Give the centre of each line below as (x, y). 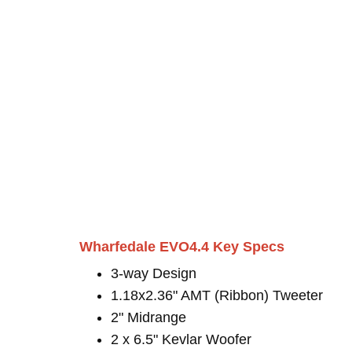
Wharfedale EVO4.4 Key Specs (182, 247)
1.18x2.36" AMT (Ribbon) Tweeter (217, 295)
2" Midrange (148, 317)
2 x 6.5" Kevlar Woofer (181, 339)
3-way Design (154, 273)
